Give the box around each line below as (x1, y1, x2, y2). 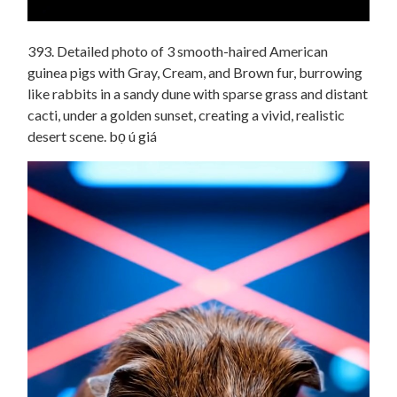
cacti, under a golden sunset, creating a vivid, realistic (27, 106, 345, 124)
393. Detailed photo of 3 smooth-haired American (27, 43, 328, 60)
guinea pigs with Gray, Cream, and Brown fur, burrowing (27, 64, 362, 82)
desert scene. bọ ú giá (27, 128, 157, 145)
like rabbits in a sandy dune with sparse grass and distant (27, 85, 368, 103)
